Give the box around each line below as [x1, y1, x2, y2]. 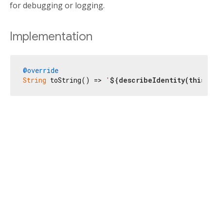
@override [23, 65, 58, 75]
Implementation [10, 29, 92, 44]
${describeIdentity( [110, 75, 189, 85]
